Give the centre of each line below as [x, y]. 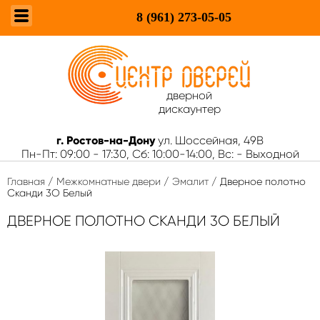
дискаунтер [189, 109]
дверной [189, 95]
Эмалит [190, 181]
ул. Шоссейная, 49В [211, 140]
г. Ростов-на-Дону [106, 140]
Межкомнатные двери [109, 181]
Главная [26, 181]
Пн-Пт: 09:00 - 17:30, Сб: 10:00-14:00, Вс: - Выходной [160, 154]
